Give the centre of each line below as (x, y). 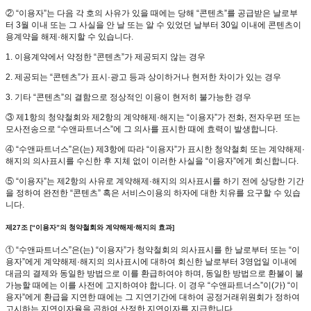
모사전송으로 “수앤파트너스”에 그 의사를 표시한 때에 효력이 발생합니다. (142, 129)
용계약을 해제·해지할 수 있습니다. (69, 37)
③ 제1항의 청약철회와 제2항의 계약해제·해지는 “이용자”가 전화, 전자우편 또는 (153, 118)
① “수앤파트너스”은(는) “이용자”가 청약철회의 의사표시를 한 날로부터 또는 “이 (153, 250)
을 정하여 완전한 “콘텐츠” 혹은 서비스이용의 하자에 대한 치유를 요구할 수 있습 (153, 193)
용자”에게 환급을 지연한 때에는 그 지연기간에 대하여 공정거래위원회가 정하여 (153, 297)
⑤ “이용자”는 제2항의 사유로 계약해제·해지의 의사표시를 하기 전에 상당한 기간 (155, 182)
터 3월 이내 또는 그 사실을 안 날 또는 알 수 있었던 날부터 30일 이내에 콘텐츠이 (153, 25)
